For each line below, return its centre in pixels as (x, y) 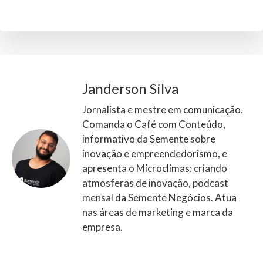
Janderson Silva (130, 88)
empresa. (102, 227)
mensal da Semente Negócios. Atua (159, 197)
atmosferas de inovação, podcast (155, 183)
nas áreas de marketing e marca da (158, 212)
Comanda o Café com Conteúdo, (154, 124)
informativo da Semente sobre (149, 139)
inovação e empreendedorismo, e (155, 153)
